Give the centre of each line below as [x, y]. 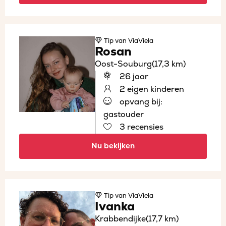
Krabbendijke [120, 219]
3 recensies [140, 127]
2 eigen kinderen [151, 89]
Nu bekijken [113, 146]
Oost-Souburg [123, 64]
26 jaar [133, 76]
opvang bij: [140, 102]
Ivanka [115, 206]
